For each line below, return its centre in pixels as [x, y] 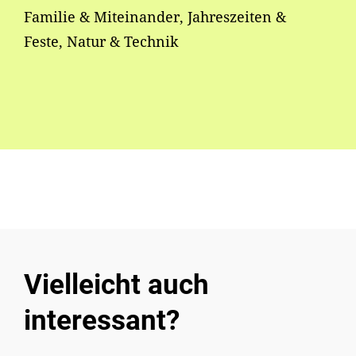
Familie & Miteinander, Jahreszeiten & [155, 17]
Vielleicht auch [116, 285]
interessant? [102, 321]
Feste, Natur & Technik [101, 42]
